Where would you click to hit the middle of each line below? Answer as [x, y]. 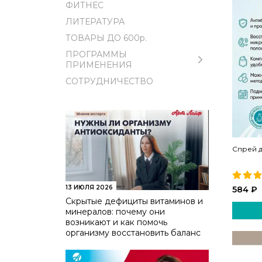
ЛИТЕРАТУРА [95, 21]
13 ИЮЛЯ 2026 [89, 187]
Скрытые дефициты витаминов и [134, 201]
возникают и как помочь [116, 222]
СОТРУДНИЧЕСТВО [109, 81]
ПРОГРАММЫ [96, 54]
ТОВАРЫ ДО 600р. [106, 38]
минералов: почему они [115, 211]
